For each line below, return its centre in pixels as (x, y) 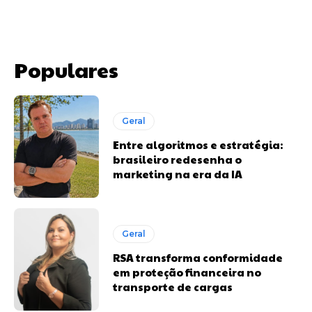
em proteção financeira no (187, 272)
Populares (66, 69)
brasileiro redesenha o (178, 159)
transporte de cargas (173, 286)
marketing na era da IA (178, 173)
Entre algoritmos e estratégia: (198, 144)
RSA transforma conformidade (198, 257)
